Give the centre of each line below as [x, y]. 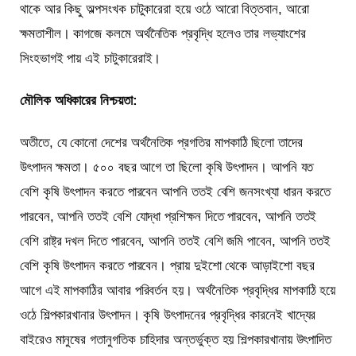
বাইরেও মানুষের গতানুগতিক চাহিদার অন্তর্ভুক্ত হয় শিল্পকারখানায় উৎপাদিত [176, 339]
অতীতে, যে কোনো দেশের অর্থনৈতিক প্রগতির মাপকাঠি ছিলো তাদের [161, 142]
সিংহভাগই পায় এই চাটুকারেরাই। [91, 58]
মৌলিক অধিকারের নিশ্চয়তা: [79, 100]
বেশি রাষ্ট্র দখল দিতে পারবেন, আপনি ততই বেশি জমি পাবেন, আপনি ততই [176, 241]
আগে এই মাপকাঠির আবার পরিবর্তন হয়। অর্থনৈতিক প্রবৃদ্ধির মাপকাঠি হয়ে [178, 290]
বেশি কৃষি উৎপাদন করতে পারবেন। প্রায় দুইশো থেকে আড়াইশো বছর [167, 265]
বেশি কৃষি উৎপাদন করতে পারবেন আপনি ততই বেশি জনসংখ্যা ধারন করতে [176, 192]
